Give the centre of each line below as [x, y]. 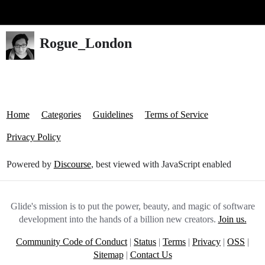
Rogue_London [86, 43]
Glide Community [40, 12]
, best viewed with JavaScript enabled [161, 164]
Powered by [30, 164]
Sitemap [108, 255]
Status [145, 242]
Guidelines [113, 114]
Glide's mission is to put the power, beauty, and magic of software [132, 206]
